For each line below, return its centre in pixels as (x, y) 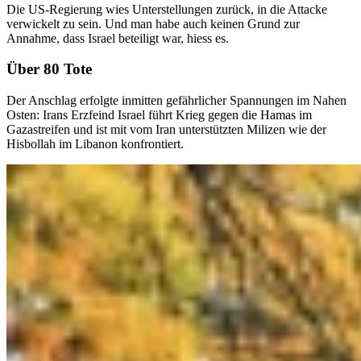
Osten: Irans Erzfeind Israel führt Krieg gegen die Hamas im (159, 115)
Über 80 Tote (49, 69)
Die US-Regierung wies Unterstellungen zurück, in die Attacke (167, 9)
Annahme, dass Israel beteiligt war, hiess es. (118, 38)
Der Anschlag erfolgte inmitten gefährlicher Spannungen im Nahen (176, 101)
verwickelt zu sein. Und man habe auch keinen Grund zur (153, 23)
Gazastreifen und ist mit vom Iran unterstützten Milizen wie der (166, 130)
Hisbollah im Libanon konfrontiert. (95, 144)
